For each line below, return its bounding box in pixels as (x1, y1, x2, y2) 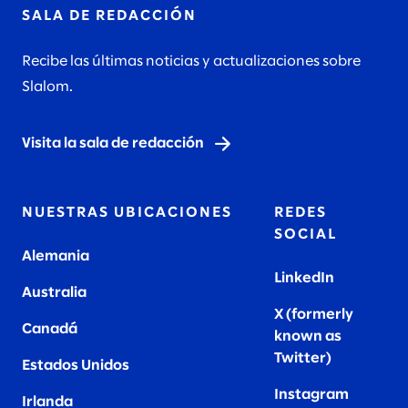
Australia (22, 285, 87, 300)
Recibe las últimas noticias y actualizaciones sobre (22, 54, 361, 68)
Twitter (274, 351, 327, 365)
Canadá (22, 321, 77, 336)
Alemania (22, 249, 89, 263)
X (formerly (274, 307, 354, 321)
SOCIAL (274, 227, 338, 241)
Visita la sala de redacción (22, 136, 204, 150)
